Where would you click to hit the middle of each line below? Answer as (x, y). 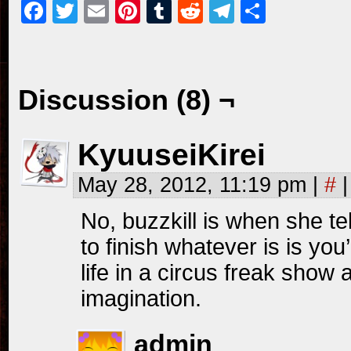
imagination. (141, 299)
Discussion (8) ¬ (127, 100)
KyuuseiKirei (172, 155)
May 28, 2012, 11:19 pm (195, 185)
